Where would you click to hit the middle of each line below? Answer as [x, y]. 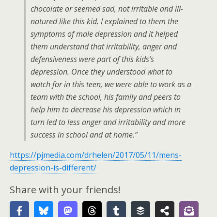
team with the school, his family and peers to [106, 97]
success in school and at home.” [84, 135]
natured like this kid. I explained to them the [104, 21]
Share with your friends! [65, 190]
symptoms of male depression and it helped [104, 34]
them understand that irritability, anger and [104, 46]
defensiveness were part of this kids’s [92, 59]
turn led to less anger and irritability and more [108, 122]
